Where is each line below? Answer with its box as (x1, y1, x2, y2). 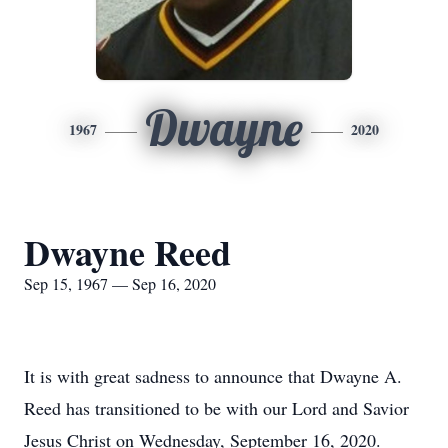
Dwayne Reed (24, 226, 231, 278)
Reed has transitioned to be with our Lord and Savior (24, 396, 409, 420)
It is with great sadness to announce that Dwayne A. (24, 364, 402, 388)
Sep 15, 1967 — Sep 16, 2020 (24, 273, 216, 294)
